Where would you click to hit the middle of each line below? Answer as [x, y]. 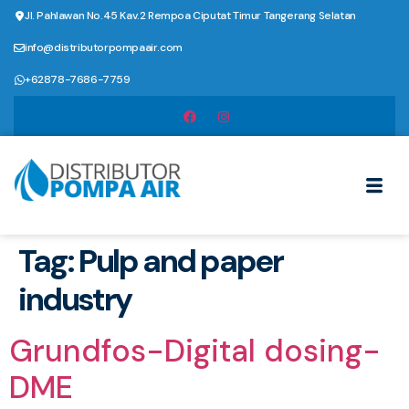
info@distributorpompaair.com [104, 47]
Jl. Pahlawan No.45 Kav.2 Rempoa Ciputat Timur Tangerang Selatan [190, 16]
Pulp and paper [181, 262]
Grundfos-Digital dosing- [195, 351]
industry [75, 300]
